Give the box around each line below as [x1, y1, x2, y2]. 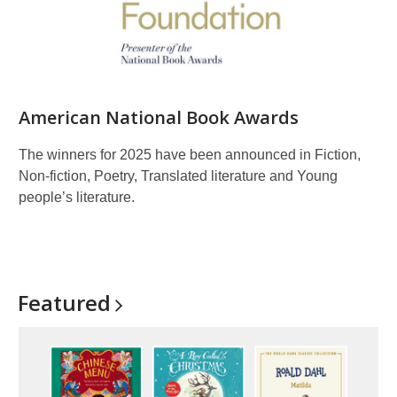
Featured [18, 288, 111, 317]
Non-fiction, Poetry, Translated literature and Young [19, 168, 338, 183]
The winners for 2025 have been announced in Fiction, [19, 147, 361, 162]
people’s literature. [19, 190, 135, 205]
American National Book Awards [19, 105, 299, 129]
